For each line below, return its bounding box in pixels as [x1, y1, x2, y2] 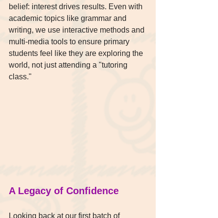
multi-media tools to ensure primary [9, 37, 131, 46]
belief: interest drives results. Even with [9, 2, 145, 11]
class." [9, 73, 32, 81]
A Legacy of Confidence [9, 185, 119, 197]
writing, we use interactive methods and [9, 26, 146, 35]
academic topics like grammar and [9, 14, 128, 23]
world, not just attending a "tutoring [9, 61, 129, 70]
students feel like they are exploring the [9, 49, 145, 58]
